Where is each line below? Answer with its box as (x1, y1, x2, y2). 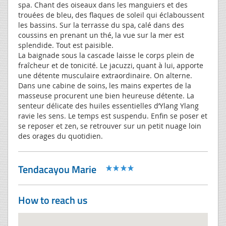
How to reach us (18, 192, 87, 208)
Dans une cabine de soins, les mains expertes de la (18, 80, 191, 90)
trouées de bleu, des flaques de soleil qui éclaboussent (18, 10, 204, 20)
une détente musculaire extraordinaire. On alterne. (18, 70, 192, 80)
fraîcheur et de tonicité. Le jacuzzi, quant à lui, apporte (18, 60, 203, 70)
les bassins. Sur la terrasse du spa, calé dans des (18, 20, 184, 30)
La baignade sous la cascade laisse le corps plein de (18, 50, 194, 60)
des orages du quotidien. (18, 131, 103, 141)
